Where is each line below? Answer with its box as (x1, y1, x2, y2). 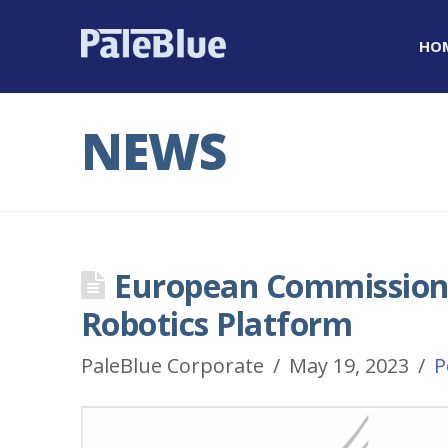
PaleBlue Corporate (80, 352, 264, 379)
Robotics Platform (80, 302, 353, 345)
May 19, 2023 (288, 352, 409, 379)
